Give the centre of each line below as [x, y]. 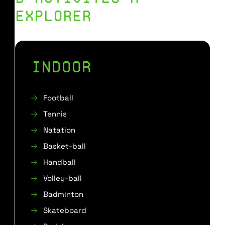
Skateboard [65, 210]
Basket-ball [65, 146]
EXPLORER [53, 16]
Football [58, 98]
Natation [59, 130]
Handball [60, 162]
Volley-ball [63, 178]
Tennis [55, 114]
